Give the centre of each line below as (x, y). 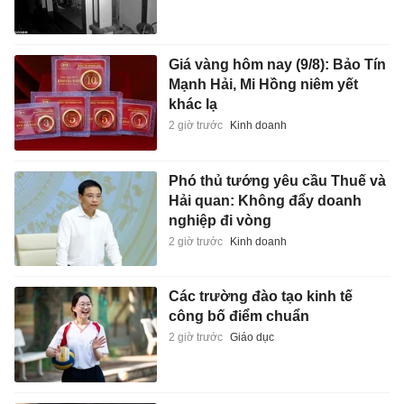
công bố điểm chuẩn (239, 317)
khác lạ (193, 105)
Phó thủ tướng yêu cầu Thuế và (277, 180)
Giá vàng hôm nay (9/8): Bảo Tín (277, 65)
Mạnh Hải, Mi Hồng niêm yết (263, 85)
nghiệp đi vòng (220, 220)
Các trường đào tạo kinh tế (260, 297)
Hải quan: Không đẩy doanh (265, 200)
